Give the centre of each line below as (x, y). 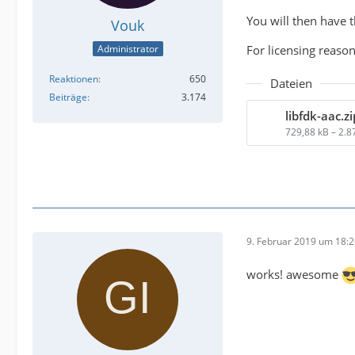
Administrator (128, 49)
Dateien (291, 83)
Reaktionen (74, 79)
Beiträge (68, 97)
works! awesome (294, 274)
